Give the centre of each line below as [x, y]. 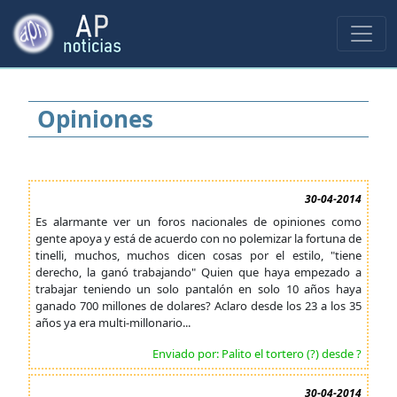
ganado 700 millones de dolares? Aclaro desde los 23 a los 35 [198, 306]
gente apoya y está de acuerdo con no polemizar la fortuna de [198, 238]
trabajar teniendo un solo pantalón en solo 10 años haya [198, 289]
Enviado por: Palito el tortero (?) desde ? [257, 354]
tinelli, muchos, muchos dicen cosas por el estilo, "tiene [198, 255]
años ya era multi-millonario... [113, 323]
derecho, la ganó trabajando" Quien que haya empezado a [198, 272]
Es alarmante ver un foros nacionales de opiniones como [198, 222]
